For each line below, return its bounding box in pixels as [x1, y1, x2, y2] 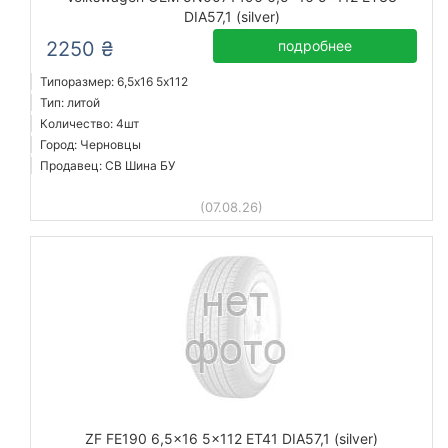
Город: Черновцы [40, 137, 141, 152]
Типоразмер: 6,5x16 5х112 [40, 74, 188, 89]
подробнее [278, 37, 353, 54]
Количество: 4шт [40, 116, 139, 131]
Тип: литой [40, 95, 100, 110]
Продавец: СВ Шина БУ [40, 158, 175, 173]
